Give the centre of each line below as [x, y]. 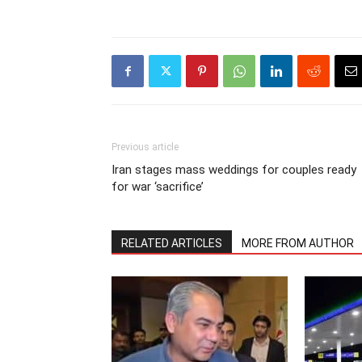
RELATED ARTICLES [172, 243]
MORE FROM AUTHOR [298, 243]
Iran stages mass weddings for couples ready [234, 170]
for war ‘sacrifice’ [158, 187]
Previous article [145, 147]
